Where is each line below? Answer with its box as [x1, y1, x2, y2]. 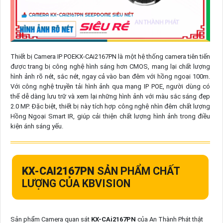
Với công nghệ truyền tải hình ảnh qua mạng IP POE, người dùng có [10, 83, 211, 91]
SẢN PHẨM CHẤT [94, 165, 180, 178]
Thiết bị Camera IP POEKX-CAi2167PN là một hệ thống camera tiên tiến [10, 53, 211, 61]
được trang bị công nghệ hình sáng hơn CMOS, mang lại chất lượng [10, 63, 211, 71]
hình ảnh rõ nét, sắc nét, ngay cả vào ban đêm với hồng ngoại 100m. [10, 73, 211, 81]
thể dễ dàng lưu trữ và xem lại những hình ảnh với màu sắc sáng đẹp [10, 93, 211, 101]
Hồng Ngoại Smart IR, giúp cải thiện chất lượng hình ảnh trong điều [10, 112, 211, 120]
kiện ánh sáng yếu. [10, 122, 63, 130]
